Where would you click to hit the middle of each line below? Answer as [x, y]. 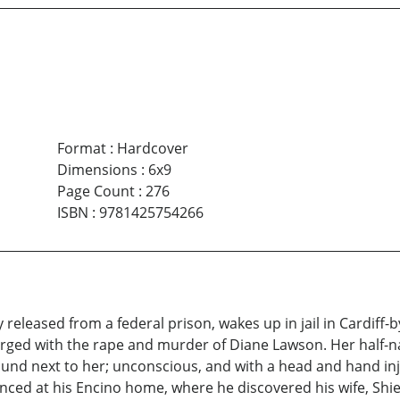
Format [81, 149]
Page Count [96, 192]
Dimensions [97, 170]
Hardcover [152, 149]
